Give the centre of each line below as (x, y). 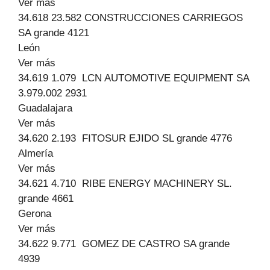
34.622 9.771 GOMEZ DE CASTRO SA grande (124, 244)
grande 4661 (46, 199)
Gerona (35, 214)
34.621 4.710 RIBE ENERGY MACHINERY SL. (125, 184)
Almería (36, 153)
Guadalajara (45, 108)
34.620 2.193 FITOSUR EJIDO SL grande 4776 (125, 138)
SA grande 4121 (54, 33)
